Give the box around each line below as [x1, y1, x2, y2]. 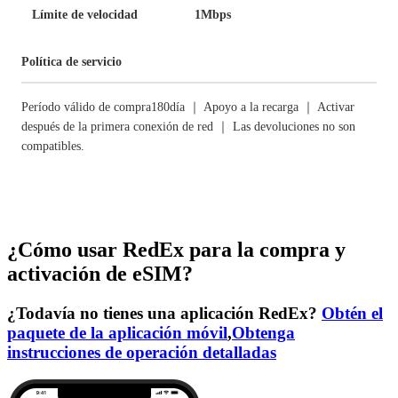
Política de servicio [21, 55, 122, 68]
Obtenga [232, 322, 295, 342]
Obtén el [322, 303, 383, 322]
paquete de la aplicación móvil [7, 322, 227, 342]
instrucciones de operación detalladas [7, 342, 276, 362]
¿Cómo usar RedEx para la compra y [7, 237, 346, 261]
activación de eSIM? [7, 261, 193, 285]
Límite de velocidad [32, 8, 138, 21]
